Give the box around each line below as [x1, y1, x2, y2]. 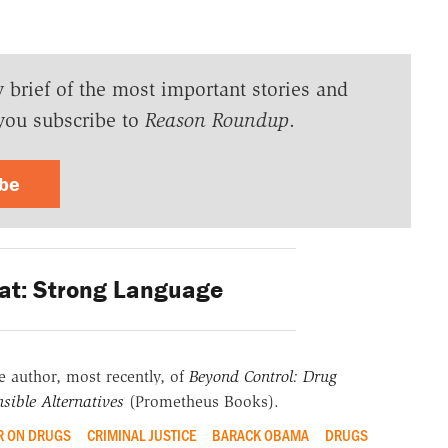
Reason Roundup [144, 108, 289, 133]
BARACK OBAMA [211, 423, 309, 445]
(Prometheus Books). [123, 392, 279, 412]
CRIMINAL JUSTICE [86, 423, 196, 445]
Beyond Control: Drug [188, 367, 337, 387]
